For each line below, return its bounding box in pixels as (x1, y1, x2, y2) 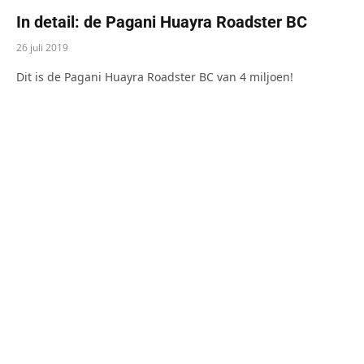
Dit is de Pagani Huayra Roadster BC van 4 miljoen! (16, 68, 293, 84)
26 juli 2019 (16, 40, 68, 54)
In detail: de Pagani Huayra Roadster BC (16, 11, 307, 32)
